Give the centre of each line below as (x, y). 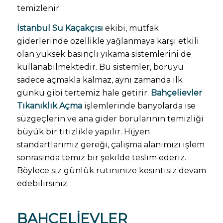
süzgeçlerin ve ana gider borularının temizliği (110, 119)
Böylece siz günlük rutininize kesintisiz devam (111, 171)
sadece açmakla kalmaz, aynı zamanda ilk (100, 80)
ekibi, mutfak (131, 28)
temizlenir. (39, 8)
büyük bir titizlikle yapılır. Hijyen (83, 132)
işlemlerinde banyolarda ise (139, 106)
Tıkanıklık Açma (49, 106)
